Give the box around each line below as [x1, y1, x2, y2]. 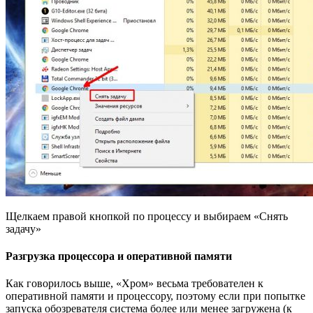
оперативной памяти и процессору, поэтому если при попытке [6, 290, 305, 303]
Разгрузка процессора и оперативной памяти [6, 250, 232, 263]
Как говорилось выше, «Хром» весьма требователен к [6, 277, 263, 290]
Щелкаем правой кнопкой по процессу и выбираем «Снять [6, 210, 288, 222]
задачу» [6, 222, 41, 235]
